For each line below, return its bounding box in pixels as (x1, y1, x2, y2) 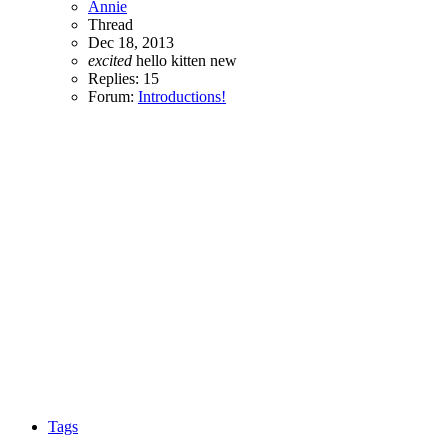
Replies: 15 (88, 70, 159, 88)
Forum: (88, 88, 138, 106)
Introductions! (138, 88, 226, 106)
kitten (171, 52, 210, 70)
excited (88, 52, 132, 70)
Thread (88, 16, 133, 34)
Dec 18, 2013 (88, 34, 174, 52)
